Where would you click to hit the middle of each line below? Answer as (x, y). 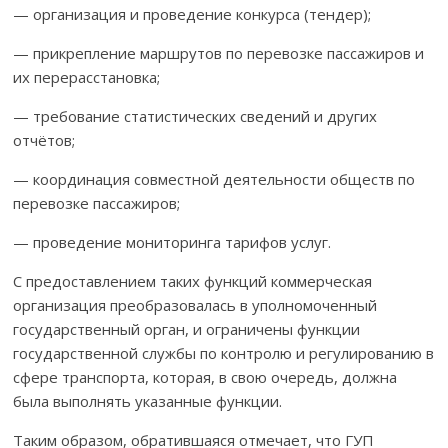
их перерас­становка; (87, 76)
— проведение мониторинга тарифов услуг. (172, 241)
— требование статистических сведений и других (195, 115)
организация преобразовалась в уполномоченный (195, 304)
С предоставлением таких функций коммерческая (193, 280)
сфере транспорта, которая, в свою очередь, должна (205, 376)
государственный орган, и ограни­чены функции (187, 328)
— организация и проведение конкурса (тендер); (192, 13)
